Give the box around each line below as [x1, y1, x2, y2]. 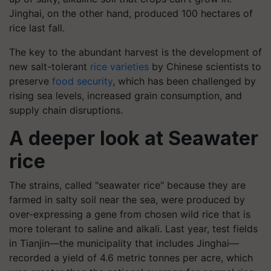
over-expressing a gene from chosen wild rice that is [9, 207, 250, 220]
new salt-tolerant [9, 60, 90, 73]
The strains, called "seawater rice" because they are [9, 178, 246, 191]
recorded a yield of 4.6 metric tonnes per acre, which [9, 251, 253, 264]
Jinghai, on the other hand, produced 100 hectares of [9, 7, 253, 19]
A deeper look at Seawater [9, 126, 258, 150]
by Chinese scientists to [149, 60, 261, 73]
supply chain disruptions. [9, 103, 123, 116]
